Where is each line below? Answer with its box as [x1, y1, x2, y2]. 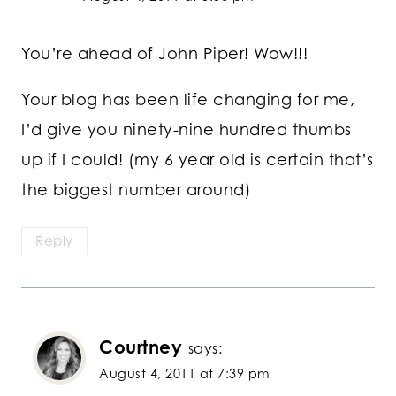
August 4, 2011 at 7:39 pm [99, 365, 270, 381]
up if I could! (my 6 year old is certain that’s [21, 149, 374, 170]
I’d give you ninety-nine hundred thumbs [21, 119, 352, 140]
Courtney [99, 335, 182, 358]
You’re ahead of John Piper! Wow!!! [21, 43, 308, 64]
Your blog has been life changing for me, [21, 89, 354, 110]
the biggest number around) [21, 179, 251, 200]
